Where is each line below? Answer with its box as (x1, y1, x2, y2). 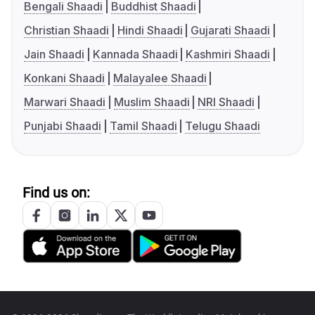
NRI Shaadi (198, 95, 255, 110)
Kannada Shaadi (92, 47, 178, 62)
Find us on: (22, 184, 90, 202)
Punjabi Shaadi (24, 119, 101, 134)
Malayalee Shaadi (112, 71, 207, 86)
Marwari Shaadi (24, 95, 105, 110)
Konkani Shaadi (24, 71, 105, 86)
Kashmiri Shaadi (186, 47, 271, 62)
